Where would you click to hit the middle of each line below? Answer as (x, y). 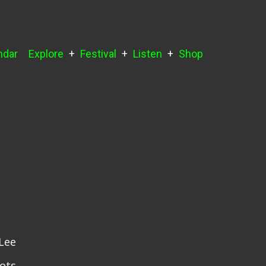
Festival (98, 53)
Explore (46, 53)
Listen (148, 53)
